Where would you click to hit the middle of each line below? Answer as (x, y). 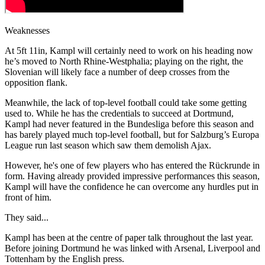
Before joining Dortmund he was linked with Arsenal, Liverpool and (132, 248)
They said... (27, 217)
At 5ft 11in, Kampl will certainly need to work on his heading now (129, 50)
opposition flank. (36, 82)
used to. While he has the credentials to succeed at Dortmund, (119, 113)
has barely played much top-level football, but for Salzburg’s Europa (132, 134)
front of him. (28, 197)
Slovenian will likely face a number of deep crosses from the (117, 72)
